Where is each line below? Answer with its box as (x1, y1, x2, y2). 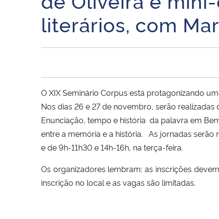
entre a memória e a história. (41, 128, 149, 139)
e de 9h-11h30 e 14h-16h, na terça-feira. (41, 141, 183, 153)
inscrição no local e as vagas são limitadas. (41, 176, 196, 188)
